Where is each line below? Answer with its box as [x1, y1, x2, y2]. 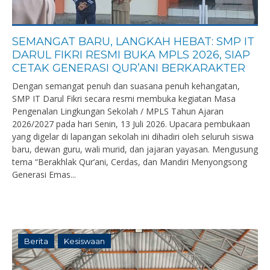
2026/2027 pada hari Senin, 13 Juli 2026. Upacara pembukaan [12, 118, 250, 130]
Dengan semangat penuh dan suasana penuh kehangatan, [12, 80, 240, 92]
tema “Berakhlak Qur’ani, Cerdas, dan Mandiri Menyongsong [12, 156, 247, 168]
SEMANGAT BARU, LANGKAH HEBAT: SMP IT [12, 35, 254, 48]
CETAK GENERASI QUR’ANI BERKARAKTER [12, 61, 245, 75]
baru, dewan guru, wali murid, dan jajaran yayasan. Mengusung [12, 143, 258, 155]
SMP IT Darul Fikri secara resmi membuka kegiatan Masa [12, 93, 236, 104]
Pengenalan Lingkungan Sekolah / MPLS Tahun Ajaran [12, 105, 224, 117]
